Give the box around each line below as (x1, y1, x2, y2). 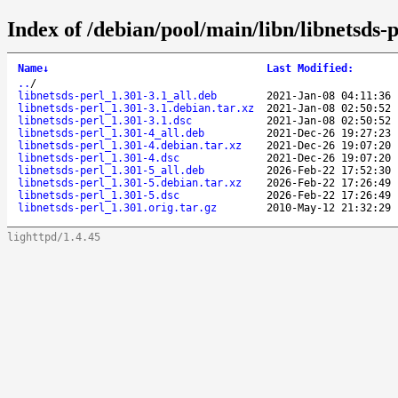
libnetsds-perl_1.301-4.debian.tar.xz (18, 139, 242, 152)
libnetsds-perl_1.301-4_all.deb (18, 126, 204, 139)
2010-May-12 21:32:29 (267, 201, 391, 214)
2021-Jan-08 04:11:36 (267, 89, 391, 102)
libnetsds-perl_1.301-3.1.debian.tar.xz (18, 101, 254, 115)
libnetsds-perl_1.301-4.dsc (18, 151, 179, 164)
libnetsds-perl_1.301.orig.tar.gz (18, 201, 217, 214)
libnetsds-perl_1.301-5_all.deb (18, 163, 204, 177)
